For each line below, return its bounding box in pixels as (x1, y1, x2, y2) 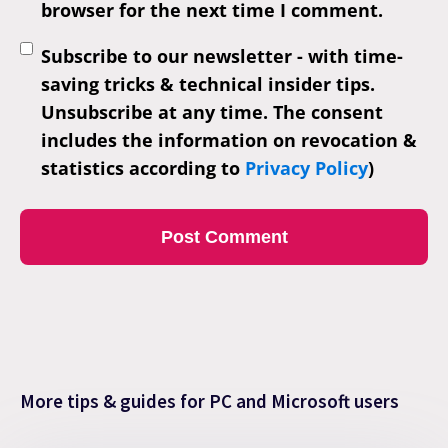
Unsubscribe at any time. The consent (41, 99, 383, 124)
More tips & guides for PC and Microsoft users (20, 389, 399, 414)
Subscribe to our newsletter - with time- (41, 43, 403, 68)
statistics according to (41, 155, 245, 180)
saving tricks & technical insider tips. (41, 71, 375, 96)
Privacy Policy (245, 155, 368, 180)
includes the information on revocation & (41, 127, 417, 152)
